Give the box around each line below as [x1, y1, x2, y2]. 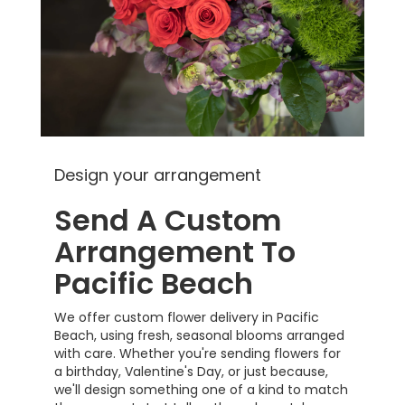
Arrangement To [54, 231, 296, 272]
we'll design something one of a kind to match [54, 380, 348, 399]
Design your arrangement [54, 163, 261, 186]
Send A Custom [54, 199, 281, 240]
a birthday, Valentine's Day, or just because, [54, 362, 328, 381]
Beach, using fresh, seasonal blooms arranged [54, 325, 344, 344]
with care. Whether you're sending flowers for [54, 344, 341, 363]
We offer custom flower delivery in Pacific [54, 307, 319, 326]
